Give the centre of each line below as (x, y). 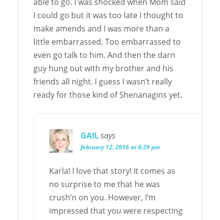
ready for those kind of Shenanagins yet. (108, 95)
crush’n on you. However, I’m (102, 198)
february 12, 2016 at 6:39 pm (120, 147)
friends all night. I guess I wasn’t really (103, 82)
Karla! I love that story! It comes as (112, 171)
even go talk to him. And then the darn (104, 55)
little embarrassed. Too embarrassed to (107, 42)
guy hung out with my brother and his (103, 69)
